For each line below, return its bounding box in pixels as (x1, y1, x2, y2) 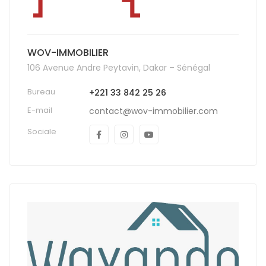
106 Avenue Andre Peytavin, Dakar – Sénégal (27, 62, 210, 74)
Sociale (27, 126, 56, 137)
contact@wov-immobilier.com (89, 105, 218, 117)
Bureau (27, 86, 55, 97)
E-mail (27, 104, 52, 116)
